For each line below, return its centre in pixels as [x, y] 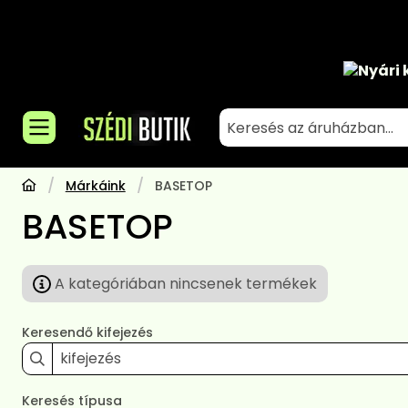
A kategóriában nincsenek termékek [186, 283]
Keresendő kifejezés [87, 332]
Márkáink [95, 186]
